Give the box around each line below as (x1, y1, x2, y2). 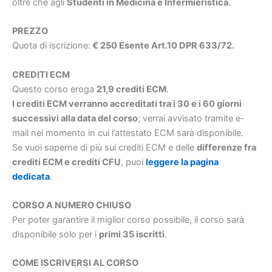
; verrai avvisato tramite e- (138, 112, 245, 124)
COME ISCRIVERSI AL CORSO (12, 257, 138, 269)
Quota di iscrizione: (12, 40, 90, 52)
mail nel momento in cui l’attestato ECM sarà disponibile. (12, 127, 243, 138)
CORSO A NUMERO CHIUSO (12, 199, 131, 211)
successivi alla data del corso (12, 112, 138, 124)
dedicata (12, 171, 50, 182)
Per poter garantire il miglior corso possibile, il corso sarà (12, 214, 244, 225)
